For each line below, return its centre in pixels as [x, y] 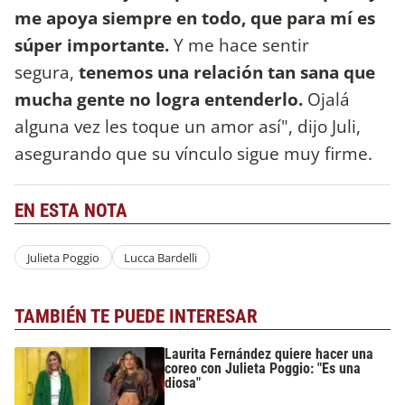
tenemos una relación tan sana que [227, 71]
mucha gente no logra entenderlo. [159, 99]
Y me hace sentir [239, 44]
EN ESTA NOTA [71, 210]
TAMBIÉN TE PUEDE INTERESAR [136, 317]
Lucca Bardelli [161, 257]
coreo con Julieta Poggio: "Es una [263, 368]
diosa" [183, 382]
